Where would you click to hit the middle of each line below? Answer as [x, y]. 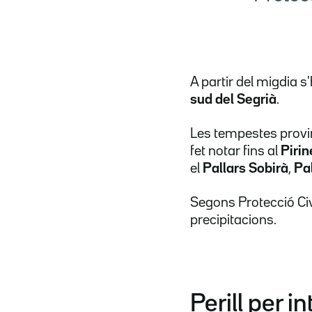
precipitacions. [233, 220]
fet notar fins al [235, 151]
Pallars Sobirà [244, 168]
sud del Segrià [233, 99]
